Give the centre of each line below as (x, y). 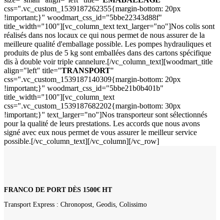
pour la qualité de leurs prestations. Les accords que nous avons (102, 124)
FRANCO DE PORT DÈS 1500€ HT (58, 190)
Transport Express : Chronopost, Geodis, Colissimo (75, 204)
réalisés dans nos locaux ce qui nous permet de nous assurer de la (104, 35)
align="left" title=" (33, 71)
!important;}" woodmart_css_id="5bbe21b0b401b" (84, 88)
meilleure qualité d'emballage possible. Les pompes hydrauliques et (108, 44)
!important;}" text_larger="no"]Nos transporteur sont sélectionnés (106, 115)
